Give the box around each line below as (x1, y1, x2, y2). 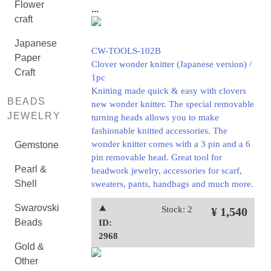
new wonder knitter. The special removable (91, 99, 254, 109)
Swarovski (15, 203, 59, 213)
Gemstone (15, 140, 59, 150)
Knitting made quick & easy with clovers (91, 86, 246, 96)
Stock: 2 (161, 204, 192, 214)
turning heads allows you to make (91, 113, 219, 122)
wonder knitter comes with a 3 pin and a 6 (91, 139, 250, 149)
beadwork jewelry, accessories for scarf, (91, 166, 242, 175)
